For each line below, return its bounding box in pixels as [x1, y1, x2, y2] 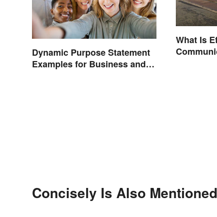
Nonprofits [32, 69, 76, 82]
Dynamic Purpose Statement [32, 46, 150, 59]
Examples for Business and [32, 57, 146, 70]
